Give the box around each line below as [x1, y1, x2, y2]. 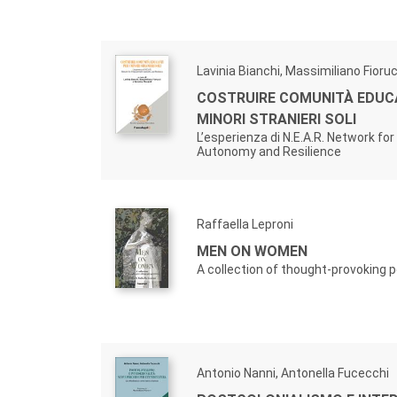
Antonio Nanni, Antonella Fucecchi [197, 366, 389, 381]
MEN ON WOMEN [197, 243, 307, 261]
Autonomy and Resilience [197, 144, 341, 160]
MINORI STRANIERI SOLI [197, 111, 356, 128]
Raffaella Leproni [197, 217, 293, 232]
